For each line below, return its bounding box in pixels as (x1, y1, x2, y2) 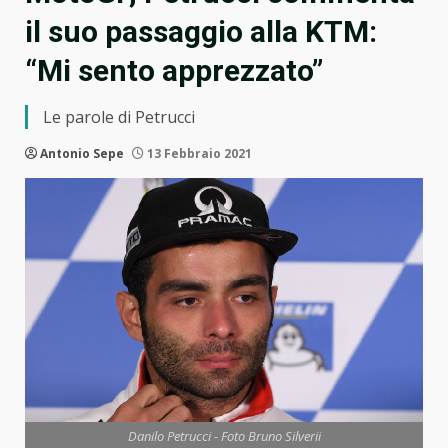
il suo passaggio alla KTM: (25, 14, 377, 50)
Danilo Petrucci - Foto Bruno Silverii (127, 427, 321, 446)
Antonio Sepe (40, 145, 124, 163)
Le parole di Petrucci (43, 106, 195, 129)
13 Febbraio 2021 (144, 145, 252, 163)
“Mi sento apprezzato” (25, 53, 323, 89)
